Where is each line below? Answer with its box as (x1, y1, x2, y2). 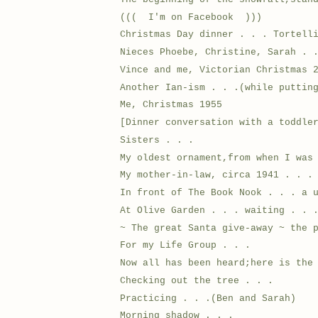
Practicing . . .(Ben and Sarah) (120, 292, 297, 304)
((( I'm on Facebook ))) (120, 11, 263, 23)
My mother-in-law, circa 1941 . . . (120, 170, 314, 181)
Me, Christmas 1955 (120, 99, 223, 111)
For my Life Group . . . (120, 240, 251, 251)
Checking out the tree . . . (120, 275, 274, 286)
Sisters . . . (120, 134, 194, 146)
